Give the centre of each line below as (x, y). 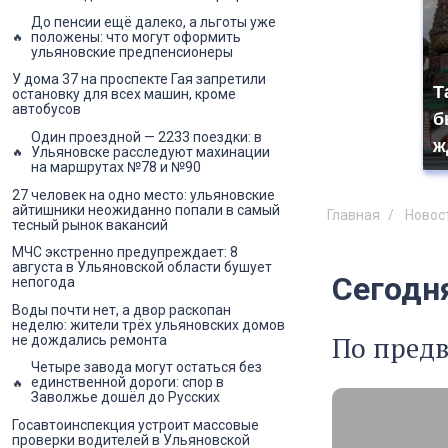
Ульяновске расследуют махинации (150, 151)
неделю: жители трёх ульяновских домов (148, 324)
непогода (43, 282)
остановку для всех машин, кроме (124, 94)
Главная (353, 215)
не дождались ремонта (89, 339)
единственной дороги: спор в (127, 382)
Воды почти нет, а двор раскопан (121, 309)
